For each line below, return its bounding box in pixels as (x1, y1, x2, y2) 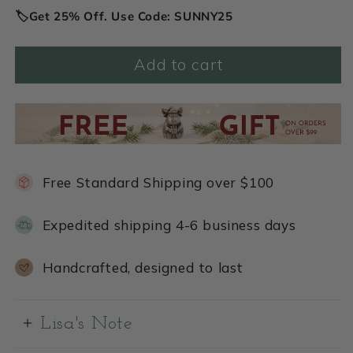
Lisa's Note (40, 314, 133, 334)
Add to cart (133, 54, 223, 75)
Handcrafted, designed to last (42, 259, 243, 277)
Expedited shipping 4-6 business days (42, 217, 296, 234)
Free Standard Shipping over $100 (42, 174, 274, 191)
